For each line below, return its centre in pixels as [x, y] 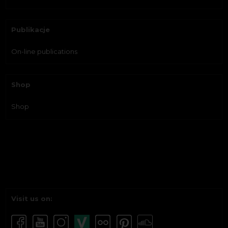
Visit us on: [32, 198]
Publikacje [31, 30]
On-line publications [45, 51]
